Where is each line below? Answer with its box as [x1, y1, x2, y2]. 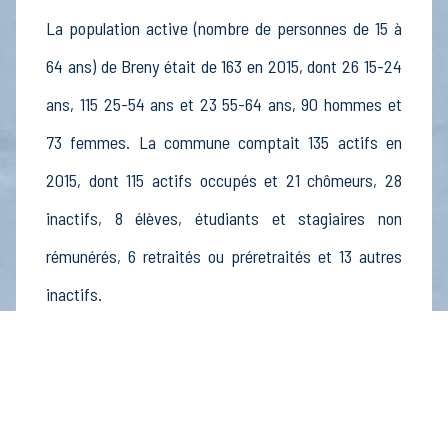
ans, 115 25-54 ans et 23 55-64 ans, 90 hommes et [46, 93, 402, 116]
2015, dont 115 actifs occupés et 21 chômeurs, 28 [46, 169, 402, 192]
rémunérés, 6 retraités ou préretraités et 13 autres [46, 245, 402, 268]
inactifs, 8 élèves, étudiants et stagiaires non [46, 207, 402, 230]
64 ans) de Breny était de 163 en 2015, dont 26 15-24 [46, 55, 402, 78]
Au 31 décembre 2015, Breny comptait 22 [46, 387, 402, 410]
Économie [46, 341, 131, 364]
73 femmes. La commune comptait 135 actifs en [46, 131, 402, 154]
